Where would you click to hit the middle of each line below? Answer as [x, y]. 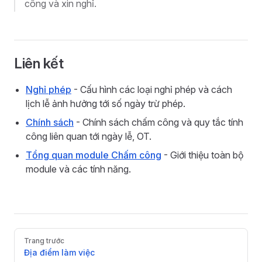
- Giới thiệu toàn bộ [203, 155]
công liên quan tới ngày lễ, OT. [89, 136]
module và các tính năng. [78, 169]
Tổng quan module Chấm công [94, 155]
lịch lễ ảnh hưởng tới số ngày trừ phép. [106, 104]
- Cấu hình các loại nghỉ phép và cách [152, 89]
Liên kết [39, 63]
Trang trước [44, 241]
